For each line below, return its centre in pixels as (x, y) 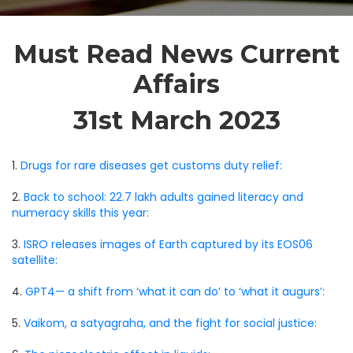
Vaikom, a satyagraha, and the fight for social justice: (170, 323)
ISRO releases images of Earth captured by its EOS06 (168, 244)
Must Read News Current (176, 54)
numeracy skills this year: (80, 213)
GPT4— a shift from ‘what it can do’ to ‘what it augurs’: (175, 292)
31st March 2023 (176, 120)
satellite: (35, 260)
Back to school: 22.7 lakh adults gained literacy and (163, 197)
